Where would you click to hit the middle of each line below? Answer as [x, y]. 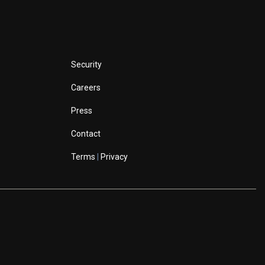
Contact [85, 133]
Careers [85, 87]
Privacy [114, 156]
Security [86, 64]
